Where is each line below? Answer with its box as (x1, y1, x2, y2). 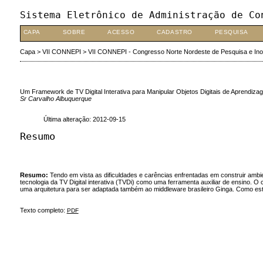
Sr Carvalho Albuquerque (19, 95, 92, 102)
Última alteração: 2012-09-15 (43, 116, 126, 123)
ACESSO (107, 29, 135, 35)
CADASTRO (157, 29, 193, 35)
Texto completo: (19, 206, 67, 214)
